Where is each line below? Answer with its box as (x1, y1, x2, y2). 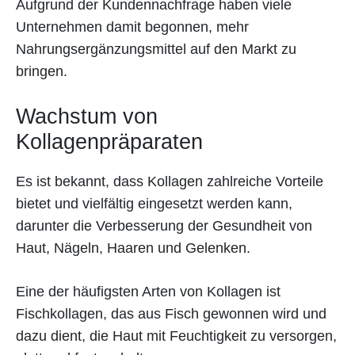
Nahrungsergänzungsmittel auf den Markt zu (16, 40, 296, 57)
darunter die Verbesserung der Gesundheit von (16, 217, 312, 234)
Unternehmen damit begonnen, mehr (16, 18, 249, 35)
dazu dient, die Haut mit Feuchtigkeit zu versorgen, (16, 327, 337, 344)
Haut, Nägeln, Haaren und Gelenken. (16, 239, 250, 256)
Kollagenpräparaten (16, 129, 203, 154)
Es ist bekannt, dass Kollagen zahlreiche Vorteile (16, 173, 323, 189)
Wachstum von (16, 104, 158, 128)
